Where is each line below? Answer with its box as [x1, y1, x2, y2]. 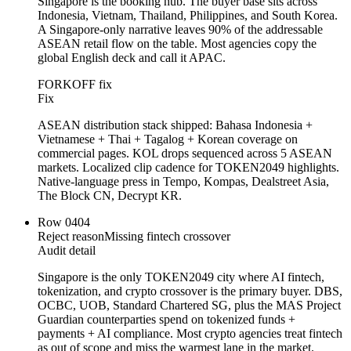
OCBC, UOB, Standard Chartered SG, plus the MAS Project [38, 299, 341, 313]
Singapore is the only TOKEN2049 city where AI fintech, [38, 270, 324, 284]
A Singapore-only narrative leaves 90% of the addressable [38, 23, 323, 37]
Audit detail [38, 244, 96, 258]
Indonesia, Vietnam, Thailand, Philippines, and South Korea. [38, 9, 338, 23]
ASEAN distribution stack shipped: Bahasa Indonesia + [38, 118, 313, 132]
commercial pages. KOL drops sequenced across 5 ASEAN [38, 147, 332, 161]
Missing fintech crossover [104, 230, 230, 244]
